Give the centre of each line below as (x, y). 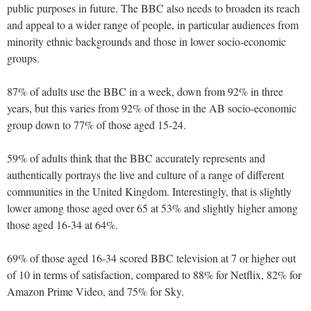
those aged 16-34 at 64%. (62, 225)
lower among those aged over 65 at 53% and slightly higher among (152, 208)
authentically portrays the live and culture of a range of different (145, 175)
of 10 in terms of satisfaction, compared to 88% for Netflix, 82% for (154, 275)
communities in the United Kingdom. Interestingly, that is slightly (149, 192)
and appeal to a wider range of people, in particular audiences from (153, 25)
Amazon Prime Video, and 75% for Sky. (95, 292)
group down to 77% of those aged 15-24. (96, 125)
